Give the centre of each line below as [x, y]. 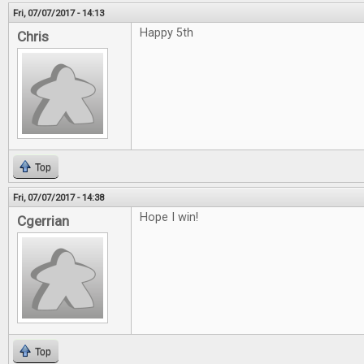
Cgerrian [43, 221]
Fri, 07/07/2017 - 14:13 [58, 13]
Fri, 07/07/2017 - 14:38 [58, 197]
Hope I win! [169, 217]
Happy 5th [167, 33]
